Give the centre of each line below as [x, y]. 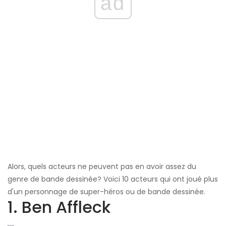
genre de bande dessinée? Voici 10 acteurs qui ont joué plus [113, 179]
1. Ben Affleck [59, 207]
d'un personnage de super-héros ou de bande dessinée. [106, 192]
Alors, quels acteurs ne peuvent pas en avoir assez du [102, 167]
